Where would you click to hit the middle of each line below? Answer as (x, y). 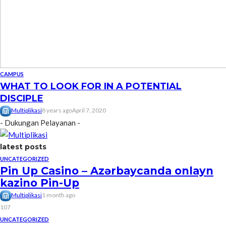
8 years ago (57, 110)
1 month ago (59, 195)
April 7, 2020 (89, 110)
